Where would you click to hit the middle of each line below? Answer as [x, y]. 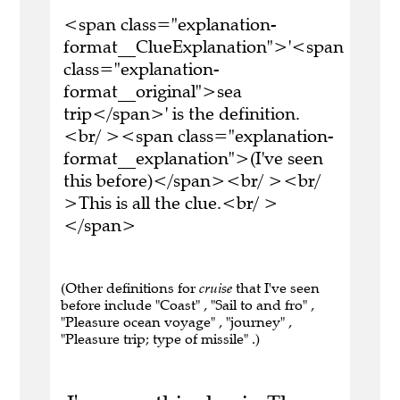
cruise [216, 288]
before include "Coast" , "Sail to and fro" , [187, 305]
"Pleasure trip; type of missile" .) [160, 339]
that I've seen [276, 288]
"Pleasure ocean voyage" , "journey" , [176, 322]
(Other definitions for [130, 288]
